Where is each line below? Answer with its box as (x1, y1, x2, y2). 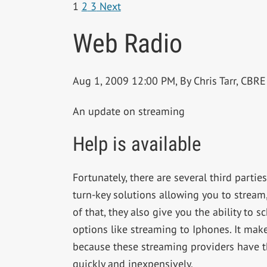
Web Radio (72, 28, 182, 60)
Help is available (72, 132, 201, 156)
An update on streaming (72, 104, 185, 119)
